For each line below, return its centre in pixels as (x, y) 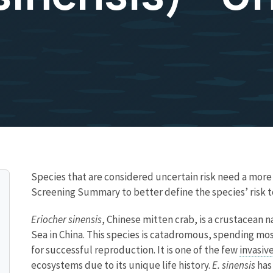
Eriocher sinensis (66, 219)
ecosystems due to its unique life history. (122, 265)
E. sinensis (234, 265)
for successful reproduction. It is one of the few (135, 250)
